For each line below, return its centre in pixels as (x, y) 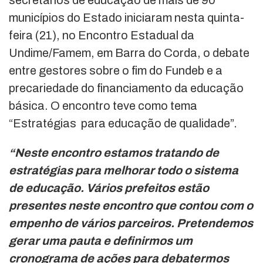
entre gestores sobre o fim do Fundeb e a (116, 70)
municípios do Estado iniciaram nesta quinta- (127, 17)
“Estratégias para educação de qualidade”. (123, 123)
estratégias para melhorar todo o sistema (124, 170)
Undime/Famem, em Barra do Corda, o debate (129, 53)
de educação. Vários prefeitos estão (109, 188)
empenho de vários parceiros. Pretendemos (131, 223)
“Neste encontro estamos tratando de (114, 152)
